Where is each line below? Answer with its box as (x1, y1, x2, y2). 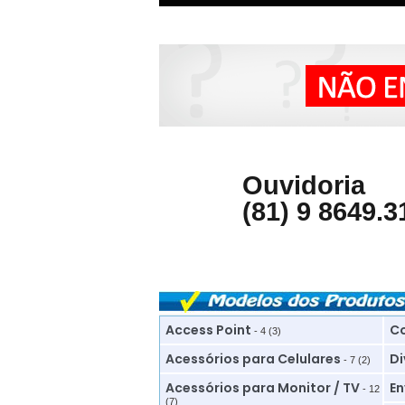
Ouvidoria (241, 171, 365, 200)
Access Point (165, 321, 251, 339)
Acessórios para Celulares (165, 350, 341, 368)
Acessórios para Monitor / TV (165, 379, 360, 397)
